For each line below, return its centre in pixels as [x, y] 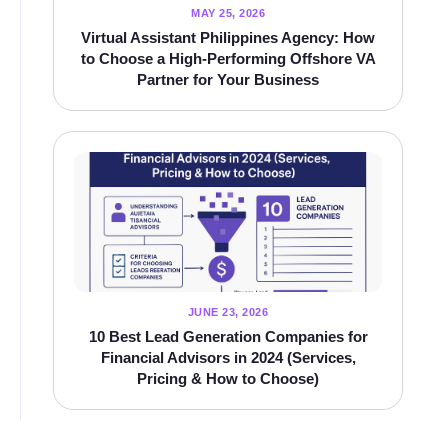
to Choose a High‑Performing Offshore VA [228, 58]
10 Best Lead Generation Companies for [228, 336]
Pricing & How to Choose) [228, 378]
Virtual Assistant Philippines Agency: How [228, 37]
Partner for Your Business [228, 79]
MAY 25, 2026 [228, 12]
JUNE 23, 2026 [228, 311]
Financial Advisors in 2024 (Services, [228, 357]
